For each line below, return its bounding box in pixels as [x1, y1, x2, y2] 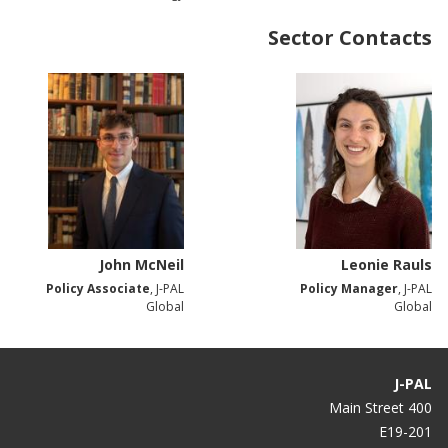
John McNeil [99, 255, 184, 275]
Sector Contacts [268, 23, 432, 51]
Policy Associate [46, 280, 150, 298]
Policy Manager [300, 280, 398, 298]
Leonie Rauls [341, 255, 432, 275]
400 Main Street [408, 398, 432, 418]
